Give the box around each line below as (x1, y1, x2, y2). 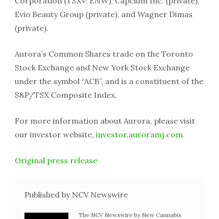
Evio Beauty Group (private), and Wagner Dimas (15, 9, 193, 19)
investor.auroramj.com (96, 130, 183, 139)
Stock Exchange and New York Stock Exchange (15, 63, 190, 72)
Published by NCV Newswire (24, 190, 128, 199)
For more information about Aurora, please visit (15, 116, 195, 126)
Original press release (15, 155, 97, 165)
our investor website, (15, 130, 96, 139)
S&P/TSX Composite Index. (15, 90, 117, 100)
